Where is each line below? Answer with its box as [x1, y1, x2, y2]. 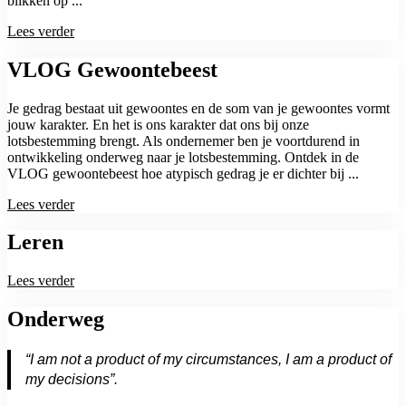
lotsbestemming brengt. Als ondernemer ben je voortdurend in [7, 132, 360, 149]
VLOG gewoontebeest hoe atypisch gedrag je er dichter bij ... [7, 165, 359, 181]
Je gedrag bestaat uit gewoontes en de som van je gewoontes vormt [7, 100, 390, 116]
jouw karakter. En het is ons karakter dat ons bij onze [7, 116, 309, 132]
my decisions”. [25, 372, 118, 388]
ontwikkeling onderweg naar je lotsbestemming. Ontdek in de [7, 149, 359, 165]
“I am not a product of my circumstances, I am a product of [25, 352, 391, 368]
